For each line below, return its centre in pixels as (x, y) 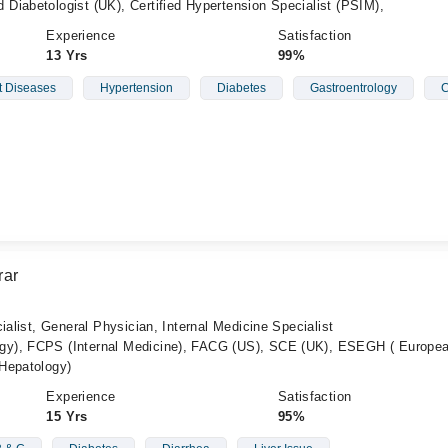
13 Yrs (67, 55)
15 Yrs (67, 416)
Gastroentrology (353, 88)
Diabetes (241, 88)
